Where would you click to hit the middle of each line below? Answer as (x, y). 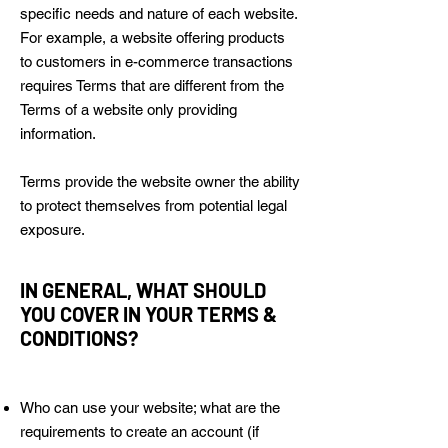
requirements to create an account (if (139, 431)
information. (58, 133)
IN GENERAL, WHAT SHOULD (143, 290)
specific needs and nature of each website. (158, 13)
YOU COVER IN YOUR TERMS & (148, 314)
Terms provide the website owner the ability (160, 181)
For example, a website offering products (152, 37)
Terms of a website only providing (128, 109)
